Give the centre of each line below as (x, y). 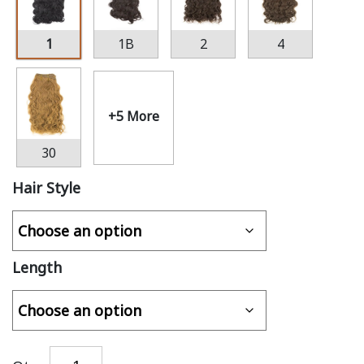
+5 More (134, 116)
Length (37, 267)
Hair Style (46, 188)
